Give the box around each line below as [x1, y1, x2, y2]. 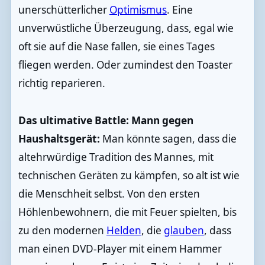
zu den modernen [18, 223, 106, 237]
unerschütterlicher [18, 2, 109, 17]
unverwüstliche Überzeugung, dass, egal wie [18, 21, 234, 35]
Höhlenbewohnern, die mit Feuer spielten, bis [18, 205, 237, 219]
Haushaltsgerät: [18, 131, 102, 146]
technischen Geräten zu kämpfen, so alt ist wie [18, 168, 240, 182]
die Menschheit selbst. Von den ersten [18, 186, 200, 201]
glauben [163, 223, 204, 237]
